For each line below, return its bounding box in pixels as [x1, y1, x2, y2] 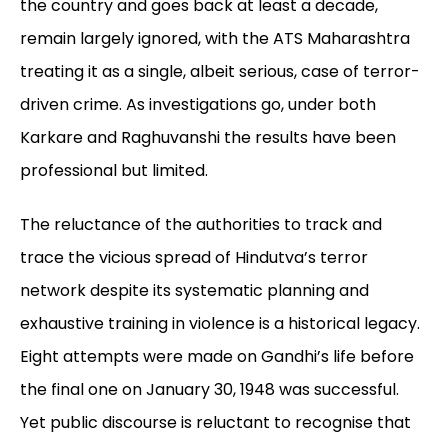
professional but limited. [20, 159, 208, 183]
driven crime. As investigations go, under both [20, 93, 376, 117]
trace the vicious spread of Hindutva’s [20, 246, 316, 270]
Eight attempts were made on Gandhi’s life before [20, 345, 414, 369]
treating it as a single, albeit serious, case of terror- [20, 60, 420, 84]
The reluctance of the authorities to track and [20, 213, 382, 237]
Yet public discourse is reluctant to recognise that [20, 411, 411, 435]
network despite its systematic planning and [20, 279, 369, 303]
